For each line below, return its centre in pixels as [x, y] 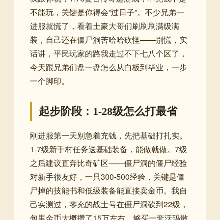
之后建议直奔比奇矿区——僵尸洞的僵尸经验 [109, 163]
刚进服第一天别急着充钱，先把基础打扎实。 [109, 135]
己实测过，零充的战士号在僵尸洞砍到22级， [109, 204]
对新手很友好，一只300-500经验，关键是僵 [107, 177]
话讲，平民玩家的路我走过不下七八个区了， [109, 53]
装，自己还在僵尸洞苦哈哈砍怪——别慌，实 [109, 40]
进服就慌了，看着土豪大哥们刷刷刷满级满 [105, 26]
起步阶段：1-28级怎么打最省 [108, 111]
